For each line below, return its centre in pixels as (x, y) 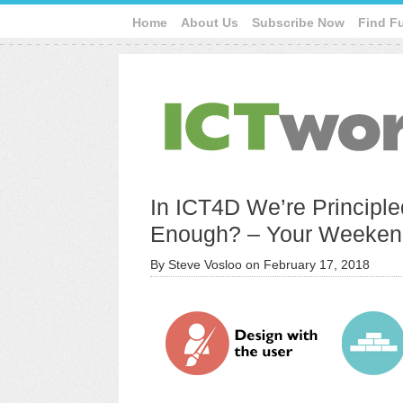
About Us (210, 22)
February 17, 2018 (317, 264)
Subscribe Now (298, 22)
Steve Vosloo (205, 264)
